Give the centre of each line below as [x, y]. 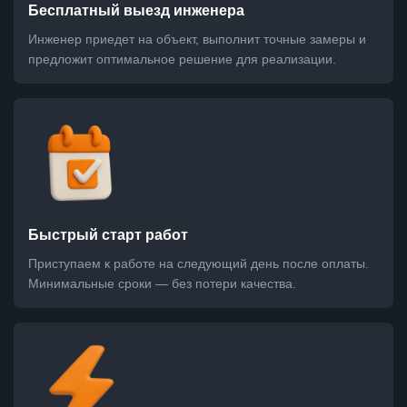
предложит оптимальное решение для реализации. [182, 60]
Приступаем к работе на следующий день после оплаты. [199, 264]
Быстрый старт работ [108, 235]
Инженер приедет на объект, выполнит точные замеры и [197, 40]
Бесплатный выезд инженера [136, 11]
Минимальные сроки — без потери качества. [162, 284]
